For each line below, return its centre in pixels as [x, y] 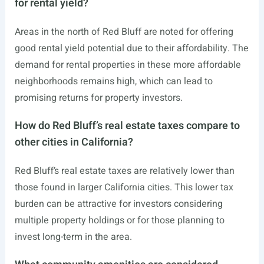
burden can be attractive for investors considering [118, 204]
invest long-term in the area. [73, 237]
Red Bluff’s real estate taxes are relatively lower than [124, 171]
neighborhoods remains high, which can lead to [113, 81]
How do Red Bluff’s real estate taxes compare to [127, 126]
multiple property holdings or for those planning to [119, 220]
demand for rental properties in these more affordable [128, 65]
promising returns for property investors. [98, 98]
